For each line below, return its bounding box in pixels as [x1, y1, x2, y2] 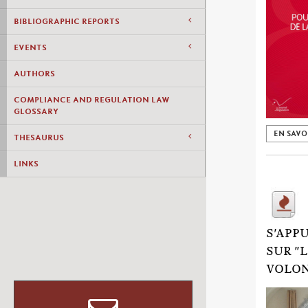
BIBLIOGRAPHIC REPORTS [14, 16, 120, 26]
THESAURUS [14, 133, 64, 142]
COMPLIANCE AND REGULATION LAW [14, 95, 170, 104]
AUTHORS [14, 69, 55, 78]
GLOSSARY [14, 107, 58, 116]
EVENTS [14, 43, 47, 52]
